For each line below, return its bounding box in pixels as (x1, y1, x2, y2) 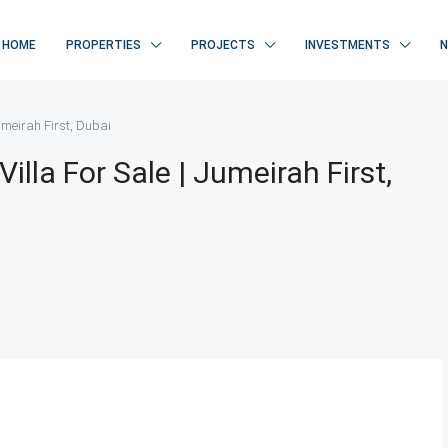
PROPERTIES (66, 38, 141, 52)
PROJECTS (191, 38, 255, 52)
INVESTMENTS (305, 38, 390, 52)
